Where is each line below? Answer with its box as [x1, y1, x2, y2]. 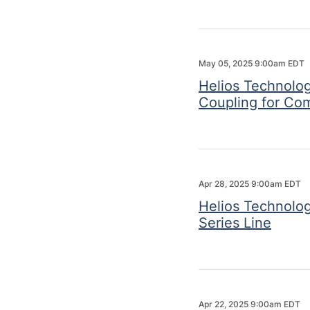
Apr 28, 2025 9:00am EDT [199, 179, 301, 189]
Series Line [199, 215, 271, 231]
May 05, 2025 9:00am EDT [199, 58, 304, 69]
